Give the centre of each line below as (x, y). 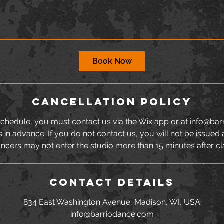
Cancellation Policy (112, 102)
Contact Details (112, 182)
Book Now (112, 61)
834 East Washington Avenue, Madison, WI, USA (112, 202)
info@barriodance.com (112, 214)
